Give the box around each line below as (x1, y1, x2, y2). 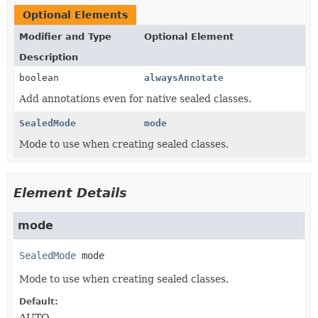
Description (19, 52, 78, 62)
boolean (19, 72, 59, 83)
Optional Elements (23, 9, 128, 21)
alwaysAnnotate (143, 72, 224, 83)
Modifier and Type (19, 31, 111, 42)
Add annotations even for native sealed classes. (19, 93, 251, 104)
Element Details (13, 185, 127, 200)
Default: (19, 297, 58, 307)
